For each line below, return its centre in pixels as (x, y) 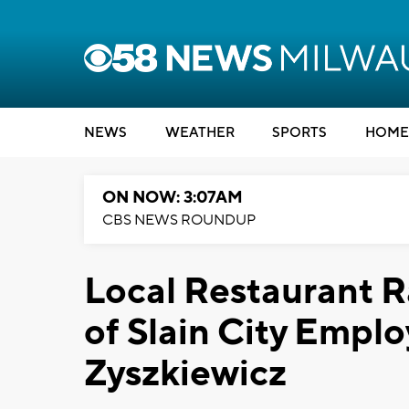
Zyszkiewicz (185, 374)
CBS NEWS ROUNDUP (179, 220)
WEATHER (199, 133)
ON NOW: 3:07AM (173, 198)
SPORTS (299, 133)
